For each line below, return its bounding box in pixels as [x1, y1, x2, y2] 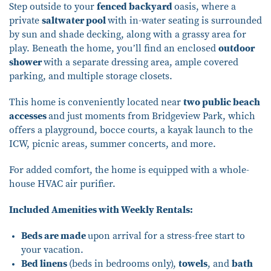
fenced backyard [97, 1, 174, 11]
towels [178, 258, 207, 269]
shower [9, 57, 44, 67]
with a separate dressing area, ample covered [44, 57, 238, 67]
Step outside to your [9, 1, 97, 11]
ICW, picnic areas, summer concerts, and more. [9, 139, 216, 149]
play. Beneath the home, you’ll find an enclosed [9, 43, 218, 53]
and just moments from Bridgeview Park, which [48, 111, 255, 121]
